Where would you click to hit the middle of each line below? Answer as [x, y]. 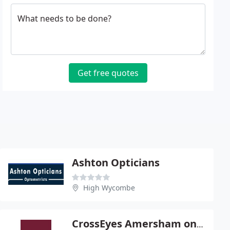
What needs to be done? [65, 18]
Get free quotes [108, 73]
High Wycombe [109, 188]
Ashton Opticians [116, 162]
